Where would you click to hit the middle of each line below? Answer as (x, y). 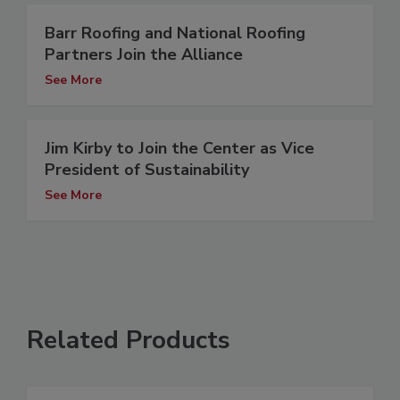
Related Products (129, 341)
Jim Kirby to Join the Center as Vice (179, 149)
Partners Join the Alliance (144, 55)
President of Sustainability (147, 170)
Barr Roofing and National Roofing (175, 33)
